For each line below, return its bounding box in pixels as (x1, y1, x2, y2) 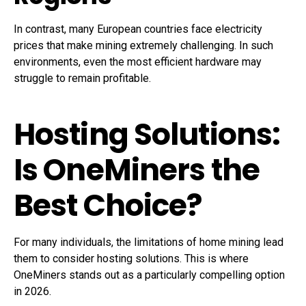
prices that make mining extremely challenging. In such (14, 39, 273, 53)
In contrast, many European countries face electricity (14, 23, 262, 36)
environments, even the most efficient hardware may (14, 55, 262, 69)
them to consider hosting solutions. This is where (14, 252, 249, 266)
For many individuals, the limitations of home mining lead (14, 236, 283, 249)
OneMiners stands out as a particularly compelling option (14, 268, 285, 282)
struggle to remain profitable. (14, 72, 151, 85)
